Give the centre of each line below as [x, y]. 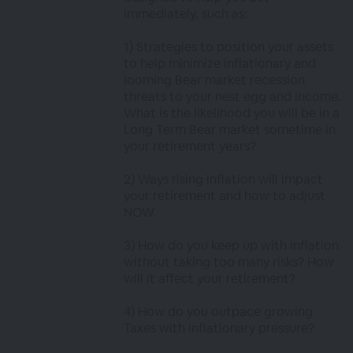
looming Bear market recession [215, 80]
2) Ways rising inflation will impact [224, 179]
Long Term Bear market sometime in [230, 130]
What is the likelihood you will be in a [232, 113]
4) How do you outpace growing [219, 312]
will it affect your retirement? [210, 279]
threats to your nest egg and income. [233, 97]
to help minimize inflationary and [220, 63]
